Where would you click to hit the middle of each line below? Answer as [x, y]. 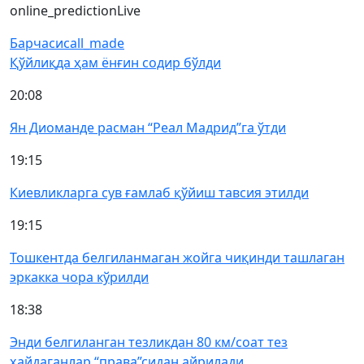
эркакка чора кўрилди [79, 277]
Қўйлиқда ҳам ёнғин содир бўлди [115, 63]
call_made [94, 43]
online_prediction [63, 11]
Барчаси [37, 43]
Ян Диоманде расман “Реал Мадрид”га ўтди [148, 128]
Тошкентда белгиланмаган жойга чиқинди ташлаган [177, 258]
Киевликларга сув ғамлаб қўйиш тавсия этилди [159, 193]
